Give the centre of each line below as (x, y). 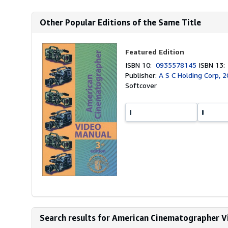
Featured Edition (155, 52)
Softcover (141, 85)
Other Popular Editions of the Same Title (120, 22)
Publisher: (142, 75)
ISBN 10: (141, 65)
